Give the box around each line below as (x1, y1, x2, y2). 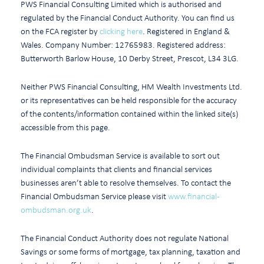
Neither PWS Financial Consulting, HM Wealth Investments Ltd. (21, 80, 242, 93)
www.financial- (168, 190, 220, 202)
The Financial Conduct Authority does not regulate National (21, 232, 229, 244)
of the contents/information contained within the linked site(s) (21, 107, 238, 120)
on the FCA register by (21, 25, 100, 37)
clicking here (100, 25, 143, 37)
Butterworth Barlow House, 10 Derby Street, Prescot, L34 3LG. (21, 52, 239, 64)
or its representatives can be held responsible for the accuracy (21, 94, 237, 106)
